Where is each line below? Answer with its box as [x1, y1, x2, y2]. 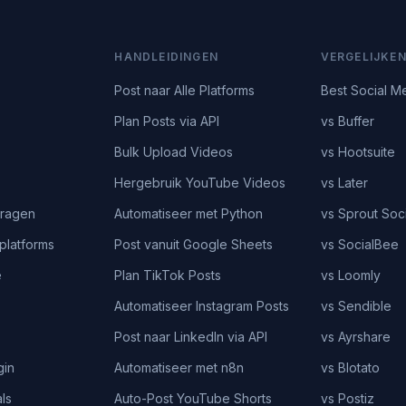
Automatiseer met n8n [114, 360, 245, 375]
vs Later [320, 175, 368, 190]
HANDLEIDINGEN [114, 50, 218, 63]
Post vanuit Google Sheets [114, 237, 274, 252]
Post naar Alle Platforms [114, 82, 256, 98]
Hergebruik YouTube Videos [114, 175, 286, 190]
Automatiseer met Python [114, 206, 264, 221]
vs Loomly [320, 267, 381, 283]
